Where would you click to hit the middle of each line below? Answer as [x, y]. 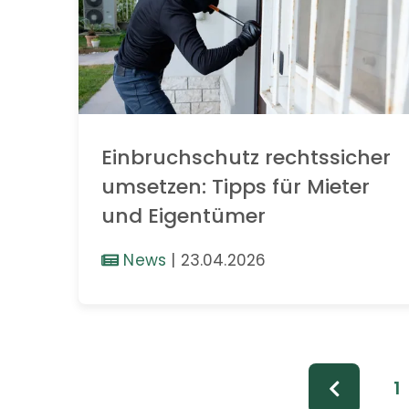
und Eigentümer [184, 216]
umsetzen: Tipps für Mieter [236, 187]
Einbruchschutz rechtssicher [246, 158]
